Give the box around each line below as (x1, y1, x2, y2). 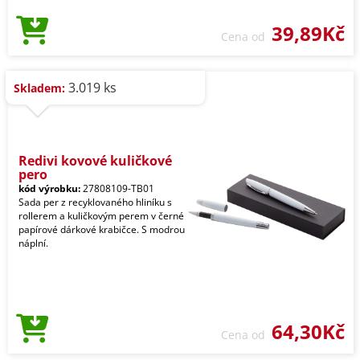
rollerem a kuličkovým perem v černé (18, 209, 184, 223)
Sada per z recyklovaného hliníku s (18, 195, 172, 210)
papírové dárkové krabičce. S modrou (18, 223, 185, 237)
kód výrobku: (18, 182, 80, 196)
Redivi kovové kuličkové (18, 152, 172, 170)
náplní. (18, 236, 48, 251)
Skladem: (14, 80, 65, 96)
